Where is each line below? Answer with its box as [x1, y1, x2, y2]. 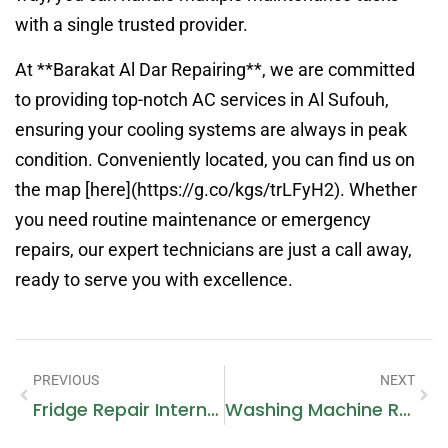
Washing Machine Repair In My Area [398, 396, 411, 422]
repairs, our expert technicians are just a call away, [15, 238, 412, 260]
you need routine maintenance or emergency [15, 208, 371, 230]
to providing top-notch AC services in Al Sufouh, [15, 88, 389, 110]
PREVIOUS [33, 371, 99, 388]
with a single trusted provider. [15, 14, 248, 36]
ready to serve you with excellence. [15, 268, 293, 290]
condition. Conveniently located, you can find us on [15, 148, 415, 170]
